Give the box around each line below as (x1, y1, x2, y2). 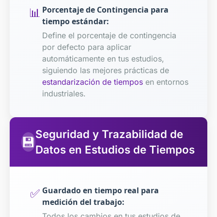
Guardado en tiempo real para (42, 185, 159, 196)
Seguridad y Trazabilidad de (35, 127, 183, 140)
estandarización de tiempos (42, 77, 143, 87)
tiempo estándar (42, 16, 107, 27)
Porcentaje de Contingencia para (42, 4, 169, 15)
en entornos (142, 77, 188, 87)
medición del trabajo (42, 196, 122, 207)
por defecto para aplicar (42, 42, 131, 52)
